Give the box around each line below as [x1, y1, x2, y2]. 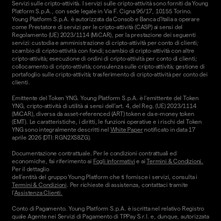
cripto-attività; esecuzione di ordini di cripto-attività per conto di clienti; [12, 55, 197, 62]
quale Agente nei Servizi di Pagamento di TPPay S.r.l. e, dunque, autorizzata [12, 213, 209, 220]
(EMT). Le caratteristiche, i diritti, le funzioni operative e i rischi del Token [12, 118, 202, 125]
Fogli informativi [93, 158, 135, 165]
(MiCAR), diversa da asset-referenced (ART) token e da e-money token [12, 110, 194, 117]
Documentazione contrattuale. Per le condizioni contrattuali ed [12, 150, 177, 157]
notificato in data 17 [143, 126, 196, 133]
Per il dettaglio [12, 166, 49, 173]
